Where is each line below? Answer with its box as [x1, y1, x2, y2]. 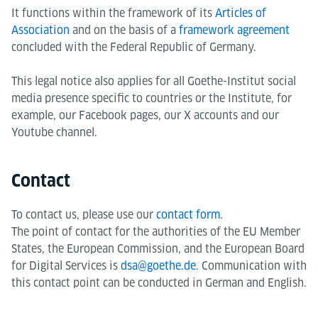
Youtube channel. [11, 124, 97, 140]
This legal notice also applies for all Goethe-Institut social [11, 73, 296, 89]
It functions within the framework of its [11, 5, 215, 21]
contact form [156, 207, 220, 222]
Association [11, 22, 70, 38]
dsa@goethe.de [121, 258, 196, 273]
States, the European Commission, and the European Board [11, 241, 305, 256]
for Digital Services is [11, 258, 121, 273]
